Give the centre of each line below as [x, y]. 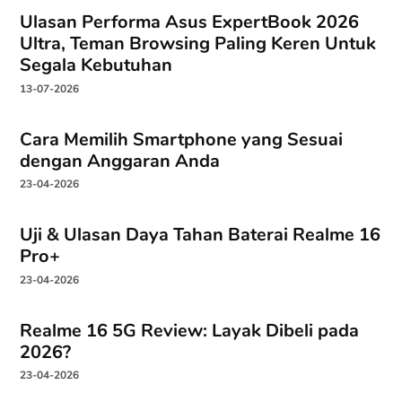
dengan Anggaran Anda [120, 161]
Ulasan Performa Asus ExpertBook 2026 [190, 22]
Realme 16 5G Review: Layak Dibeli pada [190, 330]
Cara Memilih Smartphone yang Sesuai [182, 139]
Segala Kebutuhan [96, 66]
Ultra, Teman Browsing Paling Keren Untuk [198, 44]
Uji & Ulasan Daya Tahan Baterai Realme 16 [201, 235]
